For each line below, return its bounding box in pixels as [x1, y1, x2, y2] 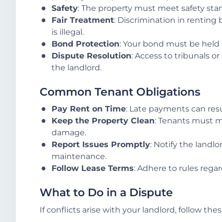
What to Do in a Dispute [40, 186, 173, 200]
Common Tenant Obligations [40, 85, 200, 99]
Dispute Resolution [52, 51, 131, 60]
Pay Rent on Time [52, 104, 126, 114]
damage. [52, 128, 86, 138]
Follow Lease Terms [52, 164, 134, 173]
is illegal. [52, 27, 84, 37]
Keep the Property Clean [52, 116, 155, 126]
